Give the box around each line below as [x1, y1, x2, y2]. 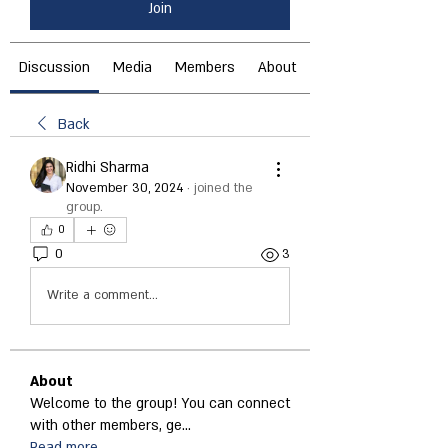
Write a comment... [47, 287, 158, 304]
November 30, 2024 [66, 179, 183, 196]
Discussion [19, 57, 90, 77]
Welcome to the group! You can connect [30, 393, 290, 413]
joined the [194, 179, 253, 196]
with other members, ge [30, 415, 182, 435]
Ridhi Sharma [66, 157, 149, 177]
